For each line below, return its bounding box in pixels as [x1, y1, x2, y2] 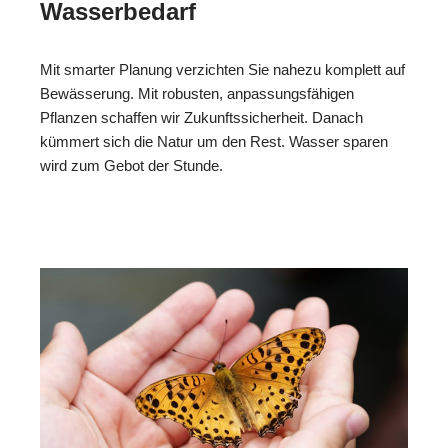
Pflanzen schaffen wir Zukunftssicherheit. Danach [40, 108, 363, 126]
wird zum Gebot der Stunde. [40, 156, 223, 174]
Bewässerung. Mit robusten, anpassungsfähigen [40, 84, 354, 102]
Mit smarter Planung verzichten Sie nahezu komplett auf [40, 60, 405, 78]
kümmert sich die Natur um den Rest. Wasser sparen [40, 132, 388, 150]
